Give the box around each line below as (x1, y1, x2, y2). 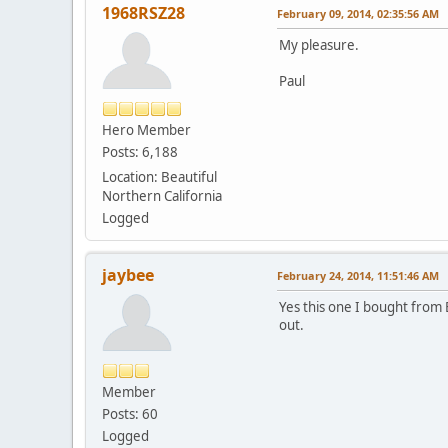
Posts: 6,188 (102, 142, 178, 161)
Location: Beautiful (102, 167, 217, 186)
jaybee (102, 263, 154, 286)
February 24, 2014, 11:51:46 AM (277, 267, 439, 283)
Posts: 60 (102, 404, 158, 423)
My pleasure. (279, 35, 359, 54)
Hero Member (102, 120, 191, 139)
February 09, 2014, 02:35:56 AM (277, 5, 439, 21)
